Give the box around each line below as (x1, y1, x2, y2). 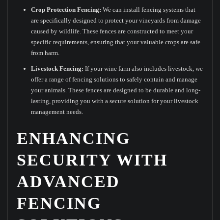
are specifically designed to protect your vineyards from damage (31, 17, 201, 25)
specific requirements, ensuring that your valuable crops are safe (31, 38, 201, 46)
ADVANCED (16, 172, 120, 191)
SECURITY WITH (16, 151, 167, 169)
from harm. (31, 49, 60, 57)
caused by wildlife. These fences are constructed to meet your (31, 27, 193, 35)
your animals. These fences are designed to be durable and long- (31, 86, 201, 94)
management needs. (31, 108, 83, 116)
